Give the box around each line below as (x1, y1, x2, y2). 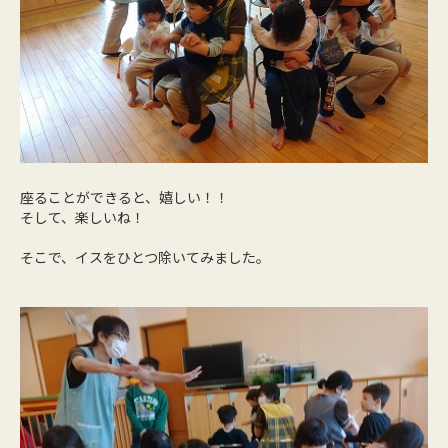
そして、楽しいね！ (20, 206, 145, 227)
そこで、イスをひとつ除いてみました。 (20, 246, 270, 267)
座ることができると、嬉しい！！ (20, 186, 229, 207)
